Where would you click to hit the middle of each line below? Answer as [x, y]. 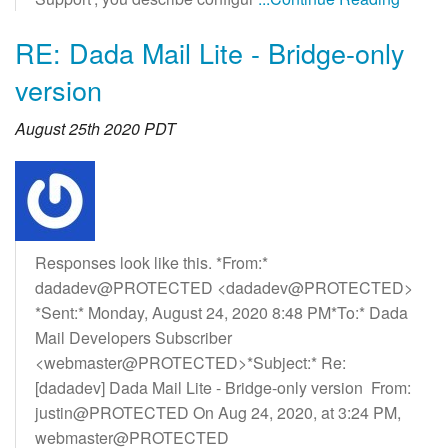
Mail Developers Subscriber [133, 338]
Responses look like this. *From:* [151, 263]
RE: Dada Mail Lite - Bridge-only [210, 53]
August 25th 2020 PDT [95, 129]
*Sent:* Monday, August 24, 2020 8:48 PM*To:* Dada [221, 313]
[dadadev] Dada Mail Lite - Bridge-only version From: [223, 388]
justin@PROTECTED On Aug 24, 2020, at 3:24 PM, [218, 413]
